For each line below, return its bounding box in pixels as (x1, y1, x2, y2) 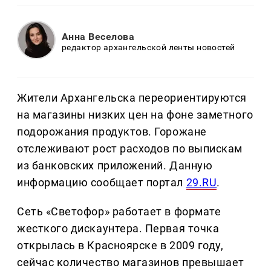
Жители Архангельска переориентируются (17, 91, 247, 105)
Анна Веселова (62, 30, 135, 42)
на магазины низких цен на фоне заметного (17, 108, 253, 122)
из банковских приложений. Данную (17, 159, 213, 172)
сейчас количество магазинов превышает (17, 256, 244, 269)
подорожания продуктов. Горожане (17, 125, 207, 139)
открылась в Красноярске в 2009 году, (17, 239, 224, 252)
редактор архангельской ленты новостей (62, 42, 235, 52)
